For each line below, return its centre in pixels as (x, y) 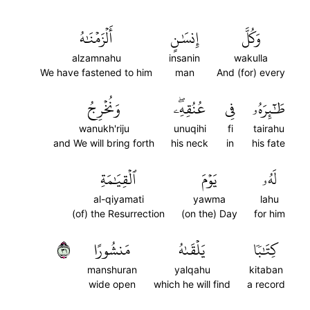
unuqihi (190, 128)
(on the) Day (209, 213)
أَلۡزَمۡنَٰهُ (96, 38)
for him (270, 213)
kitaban (266, 270)
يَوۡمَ (209, 179)
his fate (268, 143)
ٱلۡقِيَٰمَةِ (118, 179)
